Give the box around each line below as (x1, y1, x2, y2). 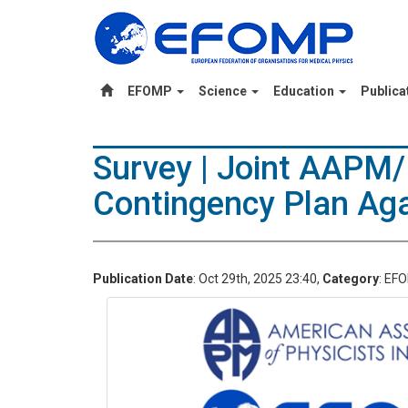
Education (273, 84, 337, 98)
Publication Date (93, 271, 193, 286)
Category (322, 271, 379, 286)
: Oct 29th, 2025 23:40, (193, 271, 322, 286)
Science (199, 84, 250, 98)
